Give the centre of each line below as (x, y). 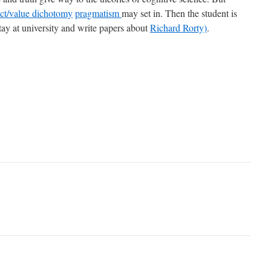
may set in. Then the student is (179, 13)
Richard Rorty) (178, 28)
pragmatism (98, 13)
